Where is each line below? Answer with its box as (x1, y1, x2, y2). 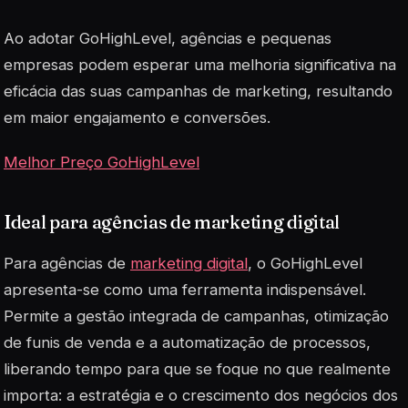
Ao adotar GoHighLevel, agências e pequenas (4, 28, 331, 47)
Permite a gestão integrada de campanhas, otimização (4, 307, 389, 326)
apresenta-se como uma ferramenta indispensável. (4, 280, 366, 300)
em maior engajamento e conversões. (4, 107, 270, 127)
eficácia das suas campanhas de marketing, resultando (4, 81, 393, 100)
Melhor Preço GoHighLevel (4, 153, 199, 172)
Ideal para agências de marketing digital (4, 210, 340, 234)
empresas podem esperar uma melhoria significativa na (4, 55, 396, 74)
